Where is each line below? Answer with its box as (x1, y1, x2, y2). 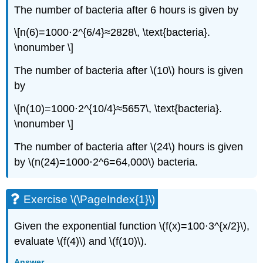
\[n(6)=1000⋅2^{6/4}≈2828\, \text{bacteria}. (14, 26, 211, 39)
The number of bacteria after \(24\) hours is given (14, 140, 244, 153)
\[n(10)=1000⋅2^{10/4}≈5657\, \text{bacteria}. (14, 102, 222, 114)
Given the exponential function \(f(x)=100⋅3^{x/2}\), (14, 220, 250, 232)
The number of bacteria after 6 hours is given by (14, 4, 239, 16)
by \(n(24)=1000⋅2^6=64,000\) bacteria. (14, 156, 198, 168)
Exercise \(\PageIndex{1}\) (23, 193, 156, 205)
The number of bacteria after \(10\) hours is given (14, 65, 244, 77)
